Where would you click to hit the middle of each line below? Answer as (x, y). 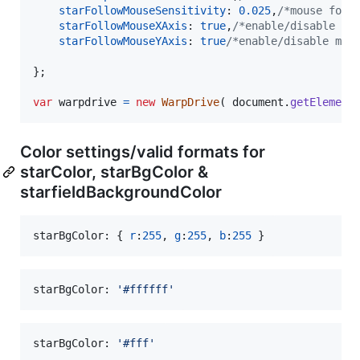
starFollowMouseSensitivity (142, 10)
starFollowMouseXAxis (123, 25)
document (258, 102)
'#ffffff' (145, 289)
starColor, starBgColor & (114, 172)
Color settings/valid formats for (143, 151)
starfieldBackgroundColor (121, 192)
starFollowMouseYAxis (123, 41)
